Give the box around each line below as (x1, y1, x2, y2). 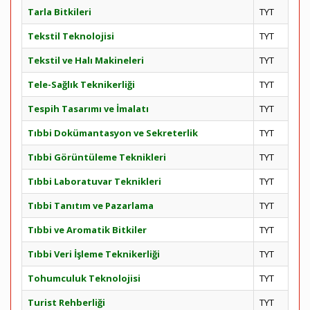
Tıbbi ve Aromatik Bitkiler (28, 224, 147, 236)
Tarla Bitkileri (28, 6, 91, 18)
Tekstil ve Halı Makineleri (28, 54, 144, 66)
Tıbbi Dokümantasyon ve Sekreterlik (28, 127, 198, 139)
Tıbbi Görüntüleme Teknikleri (28, 151, 166, 163)
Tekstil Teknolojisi (28, 30, 114, 42)
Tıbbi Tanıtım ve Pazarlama (28, 199, 154, 212)
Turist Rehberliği (28, 296, 105, 309)
